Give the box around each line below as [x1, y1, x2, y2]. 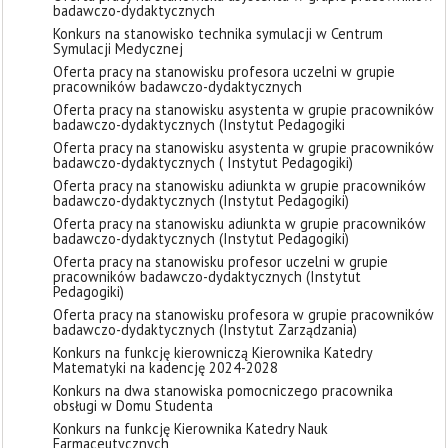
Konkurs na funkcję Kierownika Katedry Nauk [53, 419, 328, 438]
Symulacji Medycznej [53, 39, 183, 58]
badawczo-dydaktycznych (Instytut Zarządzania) [53, 320, 357, 339]
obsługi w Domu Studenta [53, 396, 213, 415]
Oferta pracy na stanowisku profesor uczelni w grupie [53, 252, 388, 271]
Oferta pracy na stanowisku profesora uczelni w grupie [53, 62, 395, 81]
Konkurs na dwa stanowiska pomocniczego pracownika [53, 381, 393, 400]
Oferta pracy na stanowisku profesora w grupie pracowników [53, 305, 434, 324]
